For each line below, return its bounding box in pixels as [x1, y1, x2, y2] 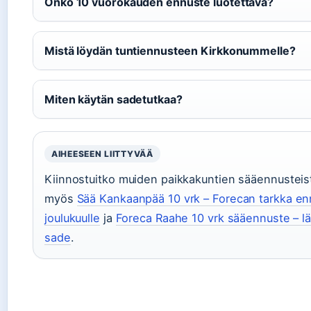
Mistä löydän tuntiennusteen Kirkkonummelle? [44, 44, 296, 58]
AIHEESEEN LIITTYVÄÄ [51, 149, 153, 160]
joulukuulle [44, 211, 100, 226]
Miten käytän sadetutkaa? [44, 92, 183, 107]
